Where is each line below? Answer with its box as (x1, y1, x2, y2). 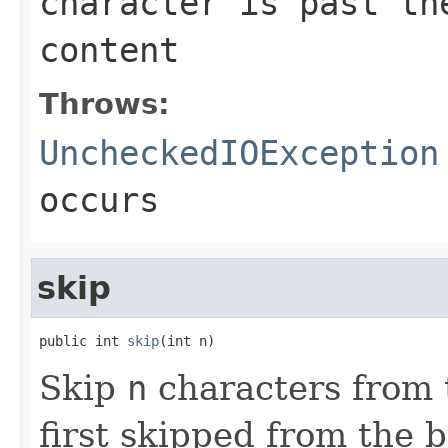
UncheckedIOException (39, 132, 439, 173)
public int (39, 332, 127, 349)
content (39, 29, 179, 70)
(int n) (159, 332, 215, 349)
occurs (39, 179, 159, 220)
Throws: (39, 86, 170, 121)
